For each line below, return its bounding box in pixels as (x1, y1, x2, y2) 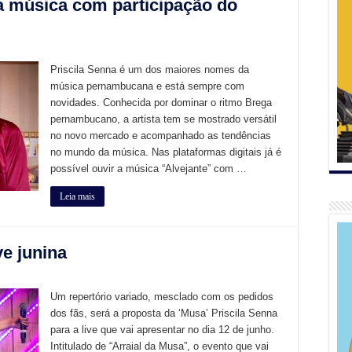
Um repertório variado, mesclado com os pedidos (50, 291, 273, 303)
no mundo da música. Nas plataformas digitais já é (50, 146, 281, 159)
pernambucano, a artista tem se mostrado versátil (50, 113, 277, 126)
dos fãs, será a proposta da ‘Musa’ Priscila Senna (50, 307, 277, 320)
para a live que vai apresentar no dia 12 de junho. (50, 324, 274, 336)
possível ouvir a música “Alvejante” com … (50, 163, 247, 175)
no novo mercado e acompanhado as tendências (50, 130, 271, 142)
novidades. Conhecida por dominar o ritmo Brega (50, 97, 272, 109)
